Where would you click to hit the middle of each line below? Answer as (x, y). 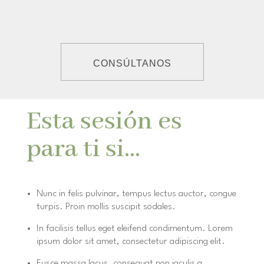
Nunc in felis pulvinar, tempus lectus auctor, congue (136, 194)
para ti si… (83, 150)
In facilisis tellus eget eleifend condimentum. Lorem (134, 229)
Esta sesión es (104, 122)
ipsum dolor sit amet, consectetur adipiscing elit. (131, 242)
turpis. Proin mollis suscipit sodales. (106, 207)
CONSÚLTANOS (132, 64)
